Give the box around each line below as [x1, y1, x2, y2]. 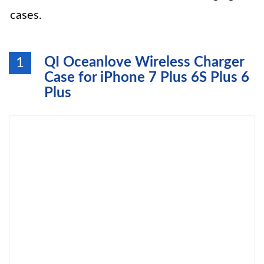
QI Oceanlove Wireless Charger [44, 55, 244, 70]
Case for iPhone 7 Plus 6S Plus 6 [44, 71, 249, 85]
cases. [10, 9, 42, 21]
